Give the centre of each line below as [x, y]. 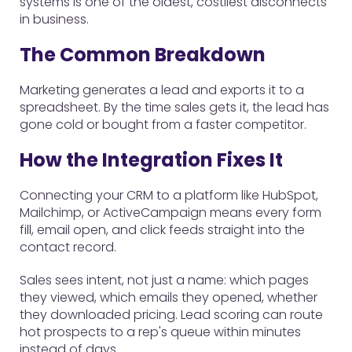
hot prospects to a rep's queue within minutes [160, 332]
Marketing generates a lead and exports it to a [162, 90]
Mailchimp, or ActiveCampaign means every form [170, 213]
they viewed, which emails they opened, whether [169, 297]
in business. [54, 19]
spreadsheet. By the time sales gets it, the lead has [174, 107]
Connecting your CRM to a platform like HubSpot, [169, 195]
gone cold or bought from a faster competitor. [163, 125]
